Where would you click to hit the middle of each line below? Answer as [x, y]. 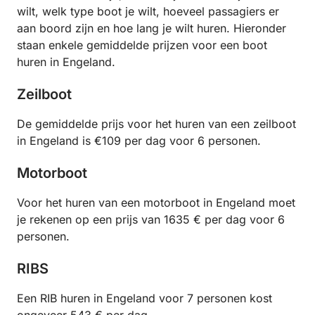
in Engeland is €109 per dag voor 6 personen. [139, 141]
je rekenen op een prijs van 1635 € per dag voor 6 [151, 220]
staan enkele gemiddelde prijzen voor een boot [142, 45]
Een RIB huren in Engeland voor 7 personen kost [144, 298]
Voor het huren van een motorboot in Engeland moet [156, 203]
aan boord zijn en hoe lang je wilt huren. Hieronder [152, 28]
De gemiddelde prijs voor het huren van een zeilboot [156, 124]
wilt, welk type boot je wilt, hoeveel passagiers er [148, 12]
